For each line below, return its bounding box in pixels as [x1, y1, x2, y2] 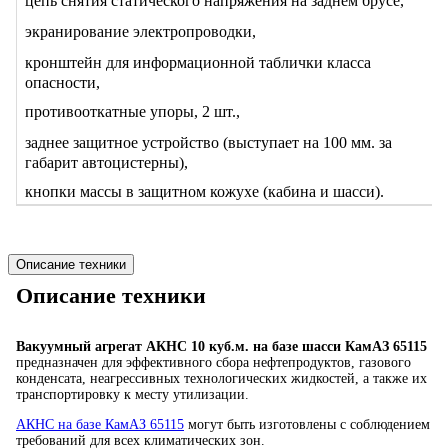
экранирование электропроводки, [25, 22, 256, 40]
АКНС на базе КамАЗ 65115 [16, 417, 184, 433]
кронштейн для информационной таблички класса [25, 53, 371, 71]
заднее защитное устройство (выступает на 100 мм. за [25, 133, 392, 151]
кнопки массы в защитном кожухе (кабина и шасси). [25, 182, 384, 200]
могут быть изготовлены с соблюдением [184, 417, 430, 433]
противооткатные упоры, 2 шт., [25, 102, 240, 120]
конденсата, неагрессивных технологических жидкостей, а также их [16, 371, 427, 387]
